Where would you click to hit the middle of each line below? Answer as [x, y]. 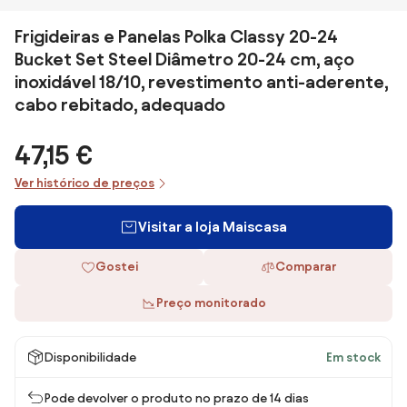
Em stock [353, 357]
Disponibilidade [90, 357]
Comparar [305, 267]
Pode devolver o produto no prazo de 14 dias [177, 398]
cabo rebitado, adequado [120, 104]
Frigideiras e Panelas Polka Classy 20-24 [176, 36]
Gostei [116, 267]
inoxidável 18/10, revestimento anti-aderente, [201, 82]
